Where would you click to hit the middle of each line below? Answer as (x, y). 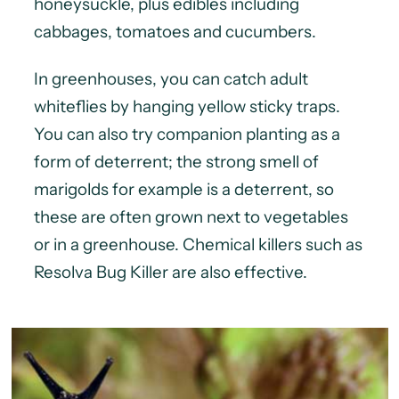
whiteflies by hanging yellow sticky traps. (187, 106)
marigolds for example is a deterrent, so (183, 189)
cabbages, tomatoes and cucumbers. (175, 31)
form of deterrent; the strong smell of (176, 161)
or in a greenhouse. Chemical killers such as (198, 244)
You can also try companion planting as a (187, 134)
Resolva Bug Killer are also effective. (170, 272)
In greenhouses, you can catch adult (171, 78)
